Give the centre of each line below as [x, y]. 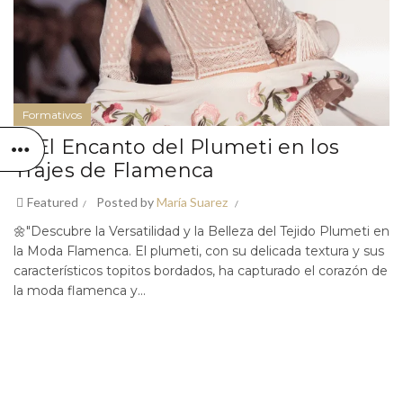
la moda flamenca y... [80, 291]
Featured [51, 202]
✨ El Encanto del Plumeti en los [177, 147]
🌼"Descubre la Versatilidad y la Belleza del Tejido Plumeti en [201, 231]
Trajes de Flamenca [114, 170]
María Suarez [192, 202]
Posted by [126, 202]
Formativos [52, 115]
